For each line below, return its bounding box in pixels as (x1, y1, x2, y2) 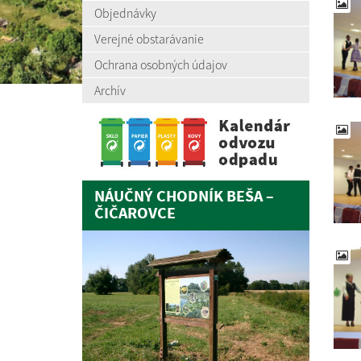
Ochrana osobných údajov (94, 56, 227, 73)
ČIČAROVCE (94, 202, 176, 225)
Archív (94, 82, 126, 98)
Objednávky (94, 5, 156, 21)
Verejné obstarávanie (94, 31, 204, 47)
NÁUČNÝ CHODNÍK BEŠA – (94, 185, 274, 208)
